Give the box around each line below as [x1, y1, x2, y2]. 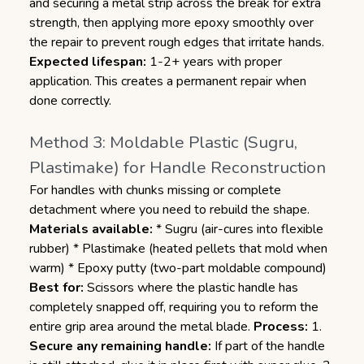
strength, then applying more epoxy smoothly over [29, 14, 314, 32]
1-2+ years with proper [146, 53, 282, 71]
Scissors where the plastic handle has [84, 279, 298, 297]
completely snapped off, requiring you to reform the [29, 298, 318, 316]
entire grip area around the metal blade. [29, 318, 253, 336]
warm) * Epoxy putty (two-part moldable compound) [29, 259, 327, 277]
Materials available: [29, 220, 153, 238]
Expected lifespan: [29, 53, 146, 71]
